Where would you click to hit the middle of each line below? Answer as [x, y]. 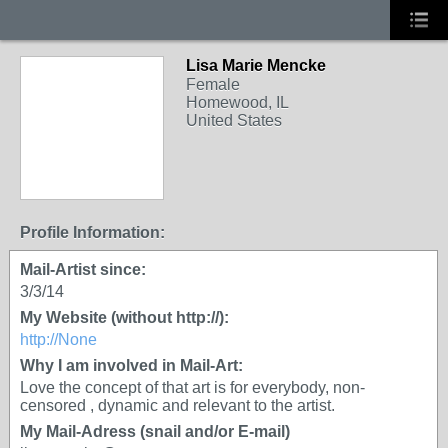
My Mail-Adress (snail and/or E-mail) [155, 431]
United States [234, 120]
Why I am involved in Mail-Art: [131, 365]
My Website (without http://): [124, 317]
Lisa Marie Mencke [256, 65]
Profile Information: [92, 232]
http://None [58, 339]
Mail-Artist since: [83, 269]
